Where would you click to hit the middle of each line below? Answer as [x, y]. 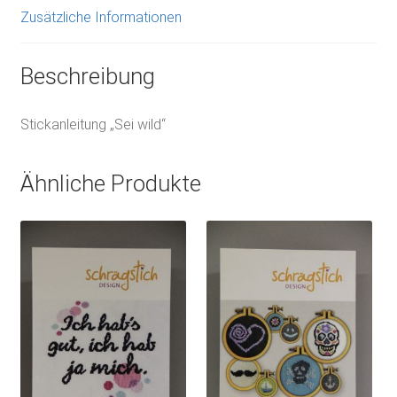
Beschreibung [87, 77]
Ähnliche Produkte [110, 183]
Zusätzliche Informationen [101, 17]
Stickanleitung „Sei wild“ [93, 125]
